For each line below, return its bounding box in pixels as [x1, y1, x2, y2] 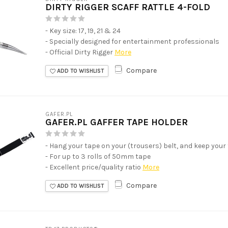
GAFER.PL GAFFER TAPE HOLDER [45, 116, 188, 128]
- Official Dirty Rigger [45, 47, 113, 56]
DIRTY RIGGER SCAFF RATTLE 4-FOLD [45, 1, 210, 13]
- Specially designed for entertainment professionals [45, 37, 219, 46]
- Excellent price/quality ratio [45, 162, 141, 172]
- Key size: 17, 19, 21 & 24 [45, 26, 121, 35]
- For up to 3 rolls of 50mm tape [45, 152, 151, 161]
